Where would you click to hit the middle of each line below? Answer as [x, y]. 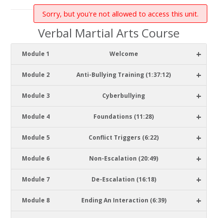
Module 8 [36, 200]
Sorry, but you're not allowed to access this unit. [120, 14]
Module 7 [36, 179]
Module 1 [36, 54]
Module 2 [36, 75]
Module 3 [36, 96]
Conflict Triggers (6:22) [124, 137]
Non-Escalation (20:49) [124, 158]
